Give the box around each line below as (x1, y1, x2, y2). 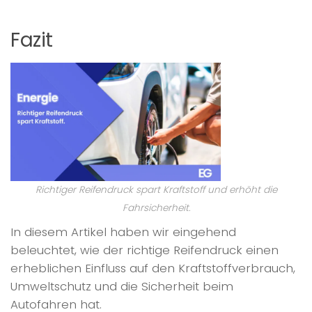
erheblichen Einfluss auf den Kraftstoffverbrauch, (10, 259, 295, 276)
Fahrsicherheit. (122, 201, 190, 214)
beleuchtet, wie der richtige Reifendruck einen (10, 241, 279, 258)
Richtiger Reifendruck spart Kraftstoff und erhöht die (35, 182, 277, 196)
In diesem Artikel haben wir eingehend (10, 223, 236, 240)
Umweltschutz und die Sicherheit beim (10, 277, 233, 295)
